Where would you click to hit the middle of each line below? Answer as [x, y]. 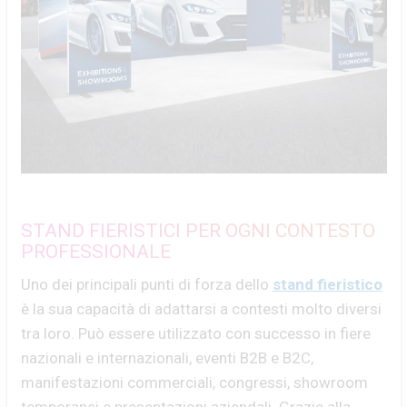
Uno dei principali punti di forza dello [146, 284]
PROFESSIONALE [95, 252]
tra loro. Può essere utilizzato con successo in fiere [195, 333]
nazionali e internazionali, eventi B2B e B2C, [167, 358]
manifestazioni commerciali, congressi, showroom [194, 382]
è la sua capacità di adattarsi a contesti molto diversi [201, 309]
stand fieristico [327, 284]
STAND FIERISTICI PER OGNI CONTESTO [198, 231]
